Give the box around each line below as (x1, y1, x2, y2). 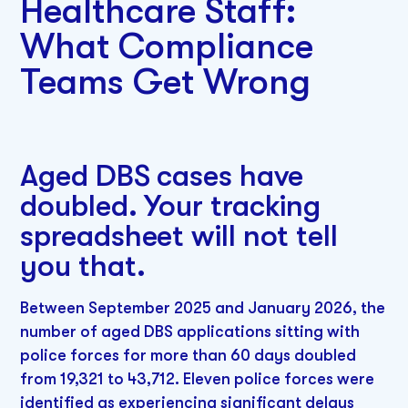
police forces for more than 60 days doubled (20, 345, 357, 364)
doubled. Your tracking (20, 189, 321, 223)
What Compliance (20, 26, 314, 68)
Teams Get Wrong (20, 62, 311, 104)
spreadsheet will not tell (20, 219, 338, 253)
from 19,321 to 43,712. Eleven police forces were (20, 369, 375, 388)
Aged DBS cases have (20, 158, 303, 193)
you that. (20, 249, 146, 283)
